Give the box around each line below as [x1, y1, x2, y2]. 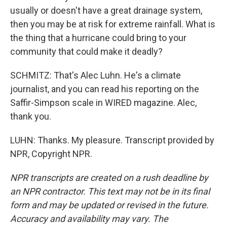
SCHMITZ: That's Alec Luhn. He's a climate [10, 69, 181, 81]
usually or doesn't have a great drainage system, [10, 5, 202, 16]
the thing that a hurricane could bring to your [10, 32, 186, 43]
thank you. [10, 110, 51, 122]
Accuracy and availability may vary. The [10, 213, 168, 224]
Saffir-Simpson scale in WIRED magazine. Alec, [10, 97, 197, 108]
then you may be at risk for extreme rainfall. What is [10, 18, 215, 29]
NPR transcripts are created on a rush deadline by [10, 172, 208, 183]
